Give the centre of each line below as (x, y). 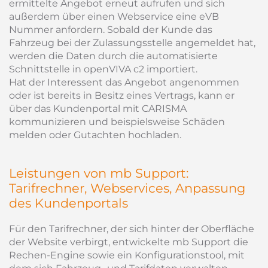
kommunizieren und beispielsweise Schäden (117, 122)
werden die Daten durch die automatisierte (113, 56)
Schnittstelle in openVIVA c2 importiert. (104, 69)
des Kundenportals (68, 203)
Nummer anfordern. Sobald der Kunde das (111, 30)
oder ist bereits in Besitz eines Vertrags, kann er (122, 95)
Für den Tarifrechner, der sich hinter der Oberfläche (132, 229)
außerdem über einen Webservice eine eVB (114, 16)
